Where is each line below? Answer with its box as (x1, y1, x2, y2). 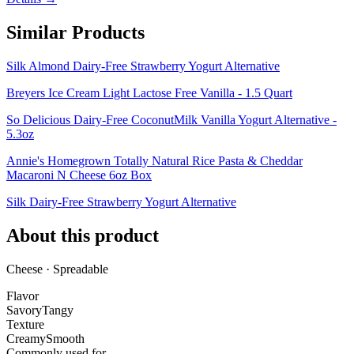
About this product (6, 224, 159, 246)
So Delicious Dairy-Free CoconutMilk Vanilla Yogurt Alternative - (6, 112, 337, 126)
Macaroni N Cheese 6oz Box (6, 168, 152, 182)
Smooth (46, 331, 85, 345)
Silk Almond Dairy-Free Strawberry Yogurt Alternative (6, 58, 280, 73)
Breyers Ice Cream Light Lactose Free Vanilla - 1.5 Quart (6, 85, 292, 100)
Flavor (6, 288, 39, 303)
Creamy (6, 331, 46, 345)
